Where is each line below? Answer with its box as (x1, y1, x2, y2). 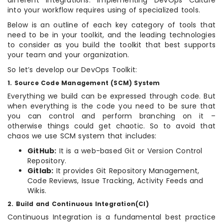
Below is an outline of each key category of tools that (7, 20, 216, 30)
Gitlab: (27, 166, 54, 176)
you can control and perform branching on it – (7, 111, 216, 121)
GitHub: (27, 146, 57, 156)
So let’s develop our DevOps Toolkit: (7, 65, 137, 75)
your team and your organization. (7, 50, 129, 60)
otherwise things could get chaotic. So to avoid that (7, 121, 216, 131)
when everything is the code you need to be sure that (7, 101, 216, 111)
